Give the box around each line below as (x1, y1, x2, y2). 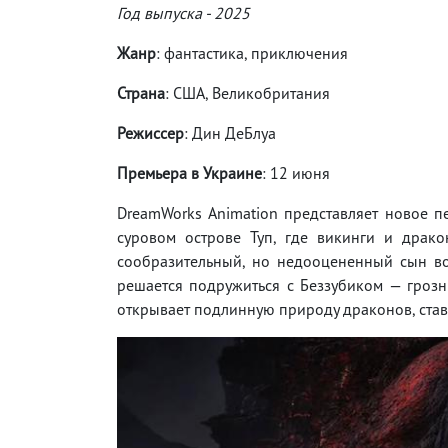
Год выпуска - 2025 (117, 2, 250, 23)
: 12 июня (262, 162, 330, 183)
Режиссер (117, 122, 184, 143)
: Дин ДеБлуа (184, 122, 276, 143)
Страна (117, 82, 165, 103)
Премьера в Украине (117, 162, 262, 183)
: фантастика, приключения (156, 42, 348, 63)
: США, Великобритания (165, 82, 330, 103)
